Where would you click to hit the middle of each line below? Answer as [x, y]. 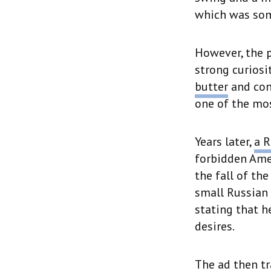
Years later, [224, 142]
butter [211, 87]
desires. [215, 226]
